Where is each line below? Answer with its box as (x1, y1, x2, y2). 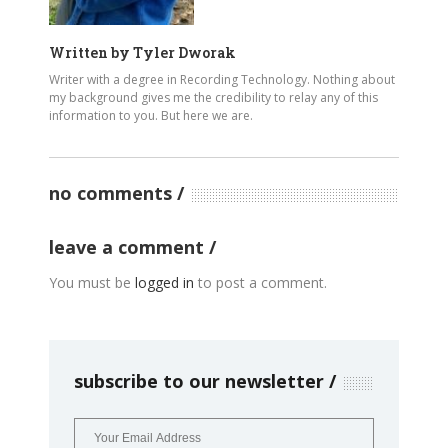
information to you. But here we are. (49, 107, 253, 125)
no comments (49, 181, 172, 206)
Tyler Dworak (133, 43, 236, 63)
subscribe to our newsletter (74, 369, 324, 394)
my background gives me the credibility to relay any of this (49, 89, 378, 107)
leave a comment (49, 235, 209, 260)
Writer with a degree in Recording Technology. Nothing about (49, 71, 395, 89)
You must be (49, 273, 135, 293)
